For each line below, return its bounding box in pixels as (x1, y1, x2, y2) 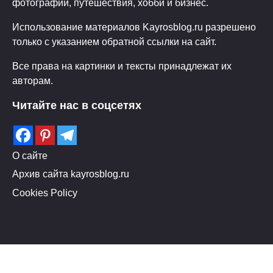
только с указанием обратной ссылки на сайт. (12, 35, 216, 47)
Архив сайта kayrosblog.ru (12, 168, 129, 180)
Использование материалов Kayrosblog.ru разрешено (12, 21, 256, 32)
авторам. (12, 74, 53, 86)
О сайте (12, 149, 48, 161)
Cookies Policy (12, 186, 77, 198)
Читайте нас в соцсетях (12, 99, 141, 112)
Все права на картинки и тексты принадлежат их (12, 60, 232, 71)
